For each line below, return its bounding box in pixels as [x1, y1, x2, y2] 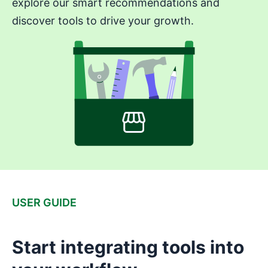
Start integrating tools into [12, 236, 244, 258]
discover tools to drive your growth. [12, 14, 194, 27]
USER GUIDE [12, 196, 77, 209]
